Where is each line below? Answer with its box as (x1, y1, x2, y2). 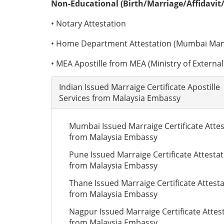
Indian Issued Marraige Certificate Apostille (59, 81, 220, 92)
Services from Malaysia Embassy (59, 92, 180, 103)
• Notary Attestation (51, 18, 126, 29)
